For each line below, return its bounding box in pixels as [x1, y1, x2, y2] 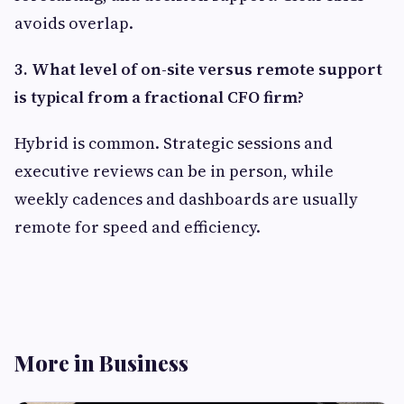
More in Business [14, 347, 188, 377]
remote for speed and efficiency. [14, 215, 261, 238]
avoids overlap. [14, 11, 133, 34]
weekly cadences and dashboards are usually [14, 187, 358, 210]
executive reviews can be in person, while [14, 159, 334, 182]
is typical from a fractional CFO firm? [14, 85, 304, 108]
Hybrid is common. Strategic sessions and [14, 131, 333, 154]
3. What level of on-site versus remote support [14, 57, 382, 80]
